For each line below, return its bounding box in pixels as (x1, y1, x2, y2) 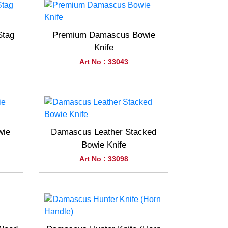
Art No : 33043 (79, 58, 128, 66)
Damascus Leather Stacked (51, 127, 156, 137)
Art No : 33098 (79, 155, 128, 163)
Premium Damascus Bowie (52, 30, 155, 40)
